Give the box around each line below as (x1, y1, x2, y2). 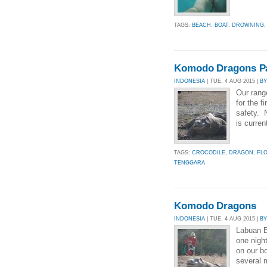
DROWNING (232, 21, 264, 28)
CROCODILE (192, 150, 225, 156)
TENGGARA (174, 160, 205, 166)
